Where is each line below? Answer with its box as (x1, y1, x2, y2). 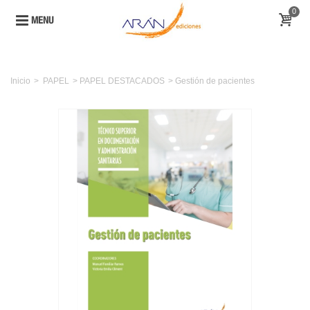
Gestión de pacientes (175, 76, 255, 86)
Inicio (10, 76, 30, 86)
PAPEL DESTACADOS (80, 76, 165, 86)
